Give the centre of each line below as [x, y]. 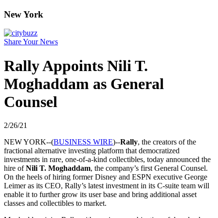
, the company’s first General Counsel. [149, 168]
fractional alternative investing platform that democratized [92, 151]
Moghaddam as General [84, 83]
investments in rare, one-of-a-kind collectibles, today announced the [107, 160]
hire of [15, 168]
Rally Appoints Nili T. [76, 65]
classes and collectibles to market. [55, 203]
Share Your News [31, 42]
